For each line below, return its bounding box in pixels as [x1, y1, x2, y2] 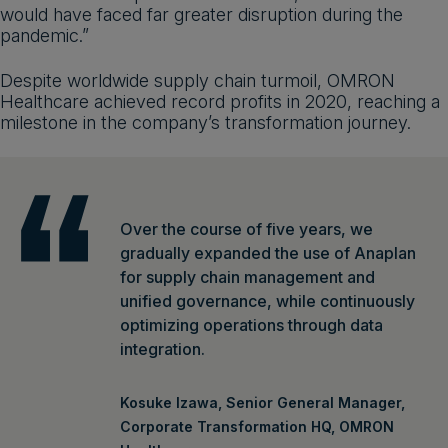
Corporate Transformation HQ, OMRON [120, 418, 394, 436]
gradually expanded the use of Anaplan [120, 243, 416, 264]
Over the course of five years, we [120, 219, 373, 240]
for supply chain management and [120, 267, 375, 288]
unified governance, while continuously [120, 291, 415, 312]
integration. [120, 339, 205, 360]
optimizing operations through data [120, 315, 383, 336]
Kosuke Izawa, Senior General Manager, [120, 394, 405, 412]
